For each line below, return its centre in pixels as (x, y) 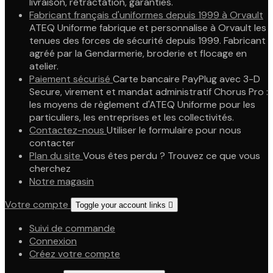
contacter (52, 143)
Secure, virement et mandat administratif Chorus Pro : (149, 92)
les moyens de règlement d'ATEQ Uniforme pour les (142, 105)
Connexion (53, 241)
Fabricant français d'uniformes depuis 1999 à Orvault (146, 15)
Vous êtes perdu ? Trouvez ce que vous (172, 156)
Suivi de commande (72, 228)
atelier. (44, 66)
